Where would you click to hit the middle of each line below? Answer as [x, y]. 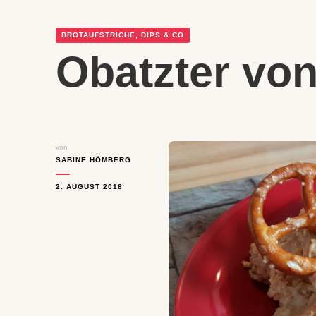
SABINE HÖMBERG [93, 160]
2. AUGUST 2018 [89, 187]
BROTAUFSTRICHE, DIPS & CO [123, 35]
